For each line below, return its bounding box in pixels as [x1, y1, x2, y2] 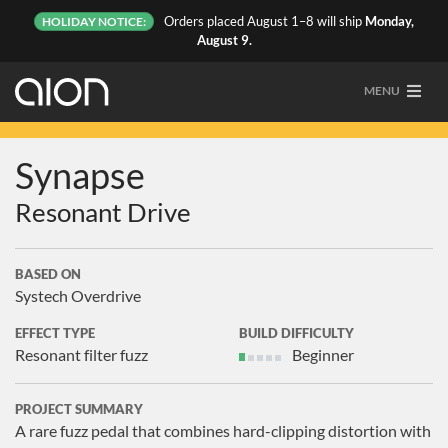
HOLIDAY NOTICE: [42, 15, 146, 28]
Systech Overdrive [15, 286, 141, 305]
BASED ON [15, 266, 81, 282]
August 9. [196, 32, 252, 48]
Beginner [292, 345, 354, 364]
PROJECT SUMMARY [15, 401, 143, 417]
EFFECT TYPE [15, 325, 95, 341]
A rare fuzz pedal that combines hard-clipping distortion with [15, 421, 431, 440]
